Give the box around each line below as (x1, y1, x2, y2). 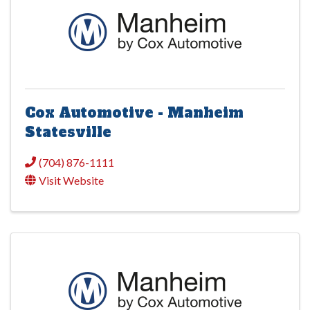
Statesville (25, 122, 111, 143)
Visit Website (39, 174, 104, 188)
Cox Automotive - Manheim (25, 103, 244, 123)
